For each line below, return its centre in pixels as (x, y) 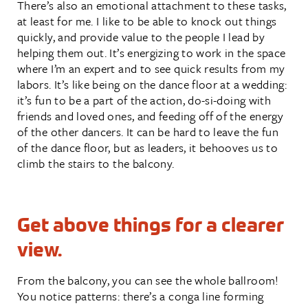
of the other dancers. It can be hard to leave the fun (148, 131)
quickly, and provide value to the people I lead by (141, 36)
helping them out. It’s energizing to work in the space (152, 52)
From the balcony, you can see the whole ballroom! (148, 280)
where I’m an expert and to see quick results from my (151, 68)
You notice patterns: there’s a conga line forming (141, 296)
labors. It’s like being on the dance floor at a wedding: (152, 84)
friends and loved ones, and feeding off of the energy (151, 115)
